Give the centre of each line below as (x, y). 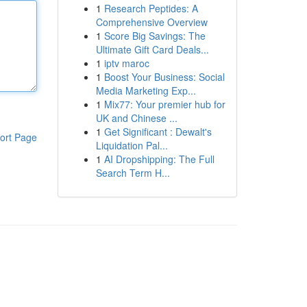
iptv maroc (126, 63)
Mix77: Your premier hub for (164, 104)
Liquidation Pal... (132, 145)
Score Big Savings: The (155, 36)
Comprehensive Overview (151, 22)
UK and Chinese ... (136, 118)
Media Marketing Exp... (146, 90)
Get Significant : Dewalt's (158, 132)
